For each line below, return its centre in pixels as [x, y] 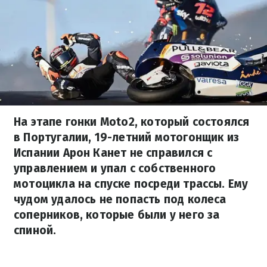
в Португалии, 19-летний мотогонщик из [127, 137]
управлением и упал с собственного [115, 168]
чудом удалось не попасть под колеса [120, 199]
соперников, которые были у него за [117, 215]
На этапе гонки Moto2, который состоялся [132, 122]
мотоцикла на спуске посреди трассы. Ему [131, 184]
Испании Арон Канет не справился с [113, 153]
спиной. [35, 230]
